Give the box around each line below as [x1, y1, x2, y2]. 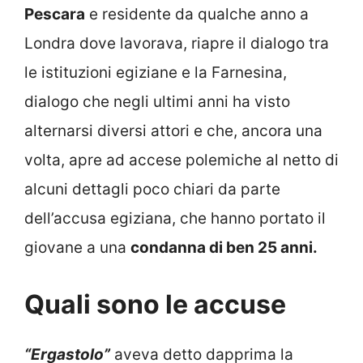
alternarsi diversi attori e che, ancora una [24, 121, 322, 140]
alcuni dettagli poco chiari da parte [24, 179, 280, 199]
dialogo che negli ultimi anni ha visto [24, 92, 290, 111]
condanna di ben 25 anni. [130, 237, 321, 257]
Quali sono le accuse [24, 288, 286, 321]
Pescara [24, 4, 85, 23]
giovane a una [24, 237, 130, 257]
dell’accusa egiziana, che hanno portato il [24, 208, 326, 228]
